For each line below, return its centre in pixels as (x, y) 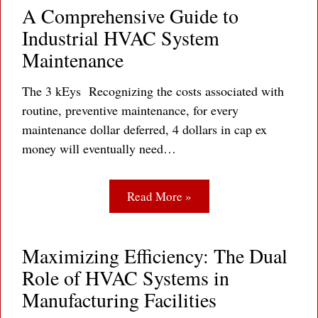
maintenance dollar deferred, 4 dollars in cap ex (144, 130)
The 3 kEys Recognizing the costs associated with (153, 91)
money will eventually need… (99, 149)
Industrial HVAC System (121, 38)
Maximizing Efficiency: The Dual (155, 256)
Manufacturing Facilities (119, 300)
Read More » (159, 197)
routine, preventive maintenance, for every (130, 110)
